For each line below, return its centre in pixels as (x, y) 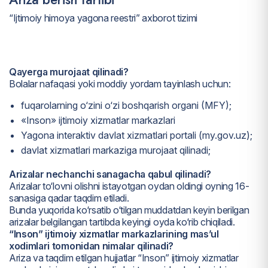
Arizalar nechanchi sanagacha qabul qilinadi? (110, 174)
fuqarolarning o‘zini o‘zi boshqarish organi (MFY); (126, 106)
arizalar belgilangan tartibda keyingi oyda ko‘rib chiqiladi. (122, 222)
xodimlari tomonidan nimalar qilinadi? (92, 246)
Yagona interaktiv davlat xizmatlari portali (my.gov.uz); (137, 135)
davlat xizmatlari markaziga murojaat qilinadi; (116, 150)
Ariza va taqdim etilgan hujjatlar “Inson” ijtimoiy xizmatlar (124, 258)
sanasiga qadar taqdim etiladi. (69, 198)
